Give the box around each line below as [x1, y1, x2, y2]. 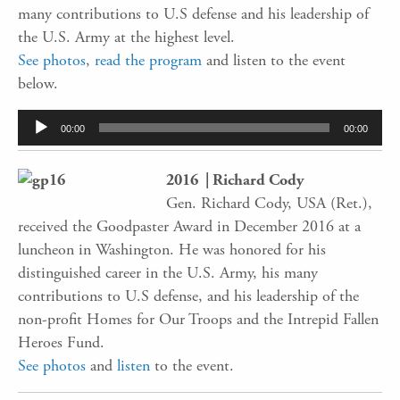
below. [18, 72, 58, 94]
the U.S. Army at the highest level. [18, 26, 235, 47]
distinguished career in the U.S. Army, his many [18, 262, 318, 283]
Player [17, 130, 50, 150]
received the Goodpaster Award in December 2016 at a [18, 215, 361, 237]
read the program [95, 49, 202, 71]
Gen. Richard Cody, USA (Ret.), [166, 192, 372, 213]
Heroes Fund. [18, 331, 104, 353]
